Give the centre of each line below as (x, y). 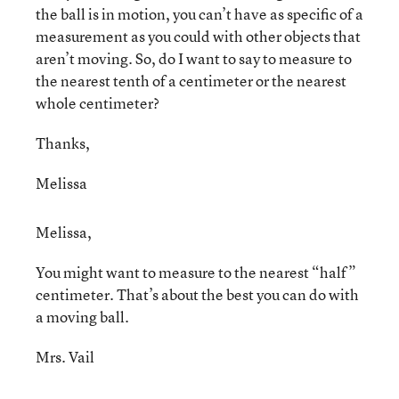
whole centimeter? (98, 103)
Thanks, (63, 143)
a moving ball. (82, 317)
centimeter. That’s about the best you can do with (197, 294)
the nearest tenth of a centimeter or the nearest (191, 81)
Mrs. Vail (65, 357)
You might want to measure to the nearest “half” (196, 272)
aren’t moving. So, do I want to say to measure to (194, 58)
